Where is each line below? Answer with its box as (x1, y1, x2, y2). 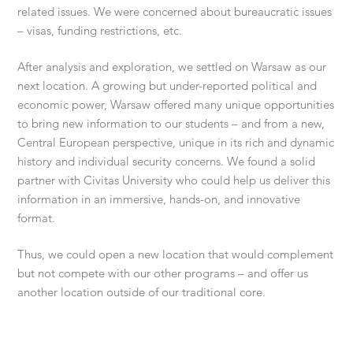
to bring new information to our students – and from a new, (17, 116, 325, 132)
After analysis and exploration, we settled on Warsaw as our (17, 59, 327, 75)
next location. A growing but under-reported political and (17, 78, 318, 94)
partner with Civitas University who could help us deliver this (17, 173, 331, 188)
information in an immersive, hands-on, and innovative (17, 191, 301, 207)
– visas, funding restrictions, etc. (17, 23, 183, 39)
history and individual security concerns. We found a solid (17, 154, 316, 169)
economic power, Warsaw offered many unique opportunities (17, 97, 335, 113)
